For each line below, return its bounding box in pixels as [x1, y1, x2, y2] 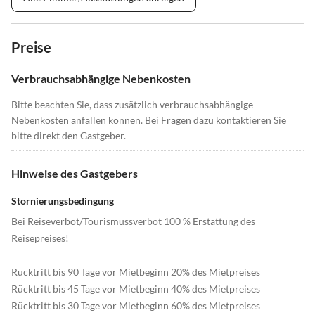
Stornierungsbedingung [11, 195, 114, 207]
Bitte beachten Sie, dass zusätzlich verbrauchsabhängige [11, 98, 253, 111]
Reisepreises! [11, 232, 69, 245]
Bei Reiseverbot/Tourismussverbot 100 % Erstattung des [11, 215, 255, 228]
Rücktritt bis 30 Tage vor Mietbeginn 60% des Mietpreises [11, 300, 260, 312]
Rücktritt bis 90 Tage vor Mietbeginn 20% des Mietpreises [11, 266, 260, 278]
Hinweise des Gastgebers [11, 167, 138, 181]
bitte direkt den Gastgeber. [11, 129, 126, 142]
